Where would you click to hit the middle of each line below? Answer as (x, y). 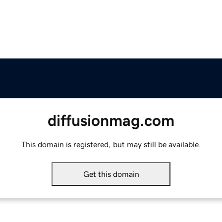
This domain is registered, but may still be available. (111, 144)
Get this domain (111, 174)
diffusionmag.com (111, 121)
